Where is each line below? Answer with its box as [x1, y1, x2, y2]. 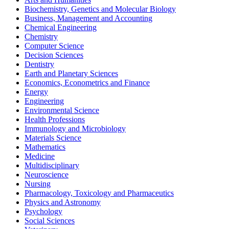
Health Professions [25, 114, 85, 124]
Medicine [25, 151, 55, 161]
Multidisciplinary [25, 161, 79, 170]
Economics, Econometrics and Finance [25, 78, 150, 87]
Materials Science [25, 133, 81, 142]
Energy [25, 87, 48, 96]
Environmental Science [25, 105, 99, 114]
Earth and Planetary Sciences [25, 68, 118, 78]
